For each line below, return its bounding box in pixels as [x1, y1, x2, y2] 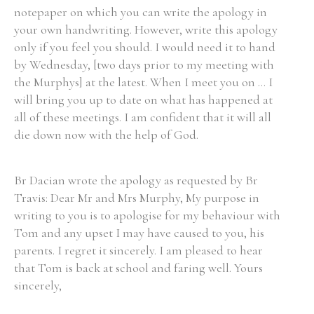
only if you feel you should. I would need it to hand [14, 39, 275, 55]
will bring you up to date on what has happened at [14, 92, 273, 107]
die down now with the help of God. [14, 127, 198, 142]
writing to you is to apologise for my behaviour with [14, 207, 280, 223]
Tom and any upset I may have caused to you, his [14, 225, 264, 240]
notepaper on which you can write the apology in [14, 4, 267, 20]
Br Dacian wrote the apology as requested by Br [14, 172, 258, 188]
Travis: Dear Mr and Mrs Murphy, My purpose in [14, 190, 259, 205]
